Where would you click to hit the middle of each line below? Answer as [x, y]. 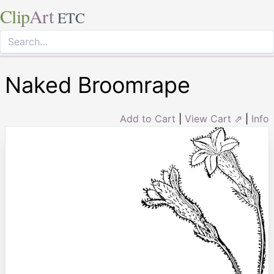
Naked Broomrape [98, 85]
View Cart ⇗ [213, 119]
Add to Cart [148, 119]
